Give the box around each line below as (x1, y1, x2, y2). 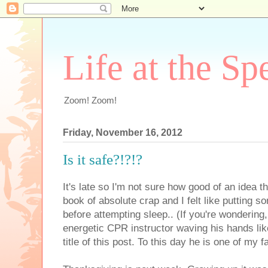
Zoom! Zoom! (64, 95, 117, 105)
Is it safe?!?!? (63, 151, 142, 168)
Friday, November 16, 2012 (63, 127, 182, 138)
